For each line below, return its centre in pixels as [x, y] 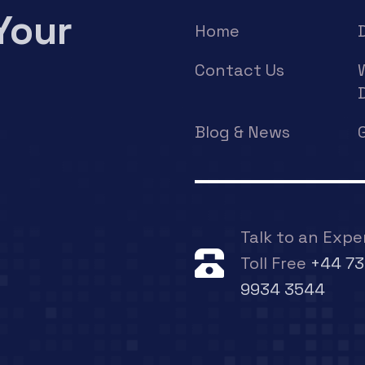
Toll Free [275, 263]
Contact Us [240, 70]
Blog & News [242, 132]
